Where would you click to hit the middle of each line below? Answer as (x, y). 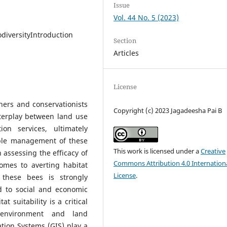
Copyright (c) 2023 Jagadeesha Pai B (168, 110)
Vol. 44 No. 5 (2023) (146, 17)
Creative (213, 151)
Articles (126, 53)
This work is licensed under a (157, 151)
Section (125, 40)
